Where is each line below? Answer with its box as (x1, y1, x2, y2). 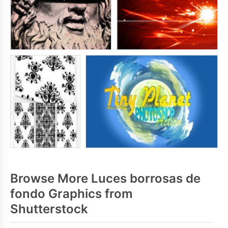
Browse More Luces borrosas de (10, 171, 201, 186)
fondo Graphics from (10, 186, 133, 201)
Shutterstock (10, 202, 88, 216)
